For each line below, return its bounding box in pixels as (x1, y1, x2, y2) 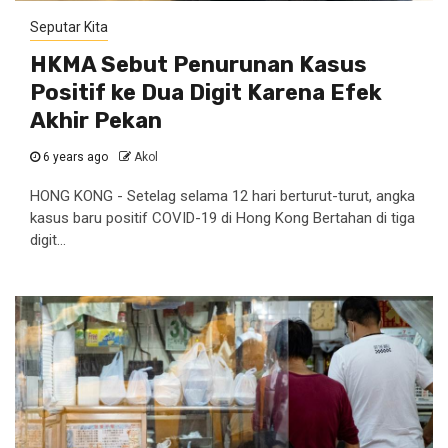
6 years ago (40, 150, 111, 164)
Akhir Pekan (30, 107, 162, 134)
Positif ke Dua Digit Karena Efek (30, 79, 382, 106)
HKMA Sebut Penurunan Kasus (30, 51, 367, 78)
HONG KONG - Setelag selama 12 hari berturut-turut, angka (30, 187, 415, 205)
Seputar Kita (30, 19, 108, 35)
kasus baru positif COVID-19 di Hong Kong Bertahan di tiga (30, 209, 415, 227)
